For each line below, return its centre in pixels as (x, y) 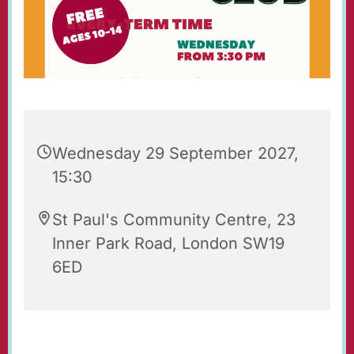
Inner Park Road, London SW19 (168, 244)
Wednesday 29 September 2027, (175, 154)
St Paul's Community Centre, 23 (174, 220)
